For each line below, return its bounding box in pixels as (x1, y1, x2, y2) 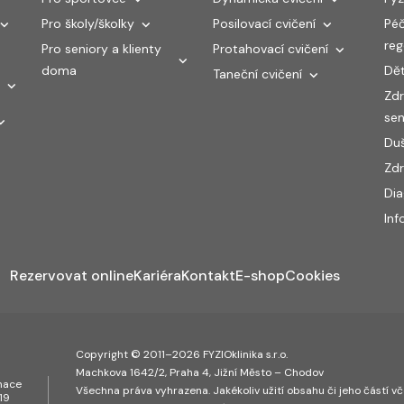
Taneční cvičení (213, 65, 302, 82)
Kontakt (180, 265, 235, 285)
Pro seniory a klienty (41, 40, 161, 57)
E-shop (234, 265, 285, 285)
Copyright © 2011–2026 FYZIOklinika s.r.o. (76, 346, 288, 362)
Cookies (284, 265, 340, 285)
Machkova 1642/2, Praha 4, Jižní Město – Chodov (76, 364, 324, 380)
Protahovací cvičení (213, 40, 328, 57)
